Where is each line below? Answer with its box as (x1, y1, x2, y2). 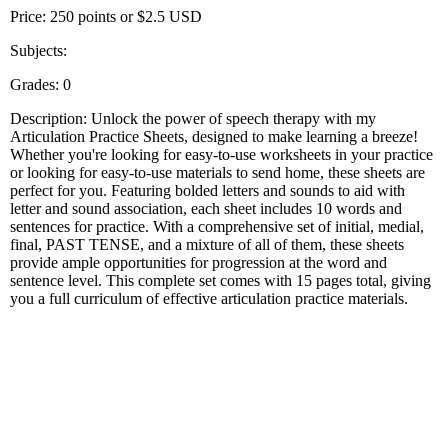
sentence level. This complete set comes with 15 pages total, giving (10, 271, 431, 289)
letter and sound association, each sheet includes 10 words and (10, 199, 402, 217)
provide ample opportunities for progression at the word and (10, 253, 387, 271)
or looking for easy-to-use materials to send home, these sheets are (10, 163, 425, 181)
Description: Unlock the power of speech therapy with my (10, 109, 376, 127)
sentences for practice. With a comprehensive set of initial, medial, (10, 217, 424, 235)
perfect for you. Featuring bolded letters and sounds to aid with (10, 181, 405, 199)
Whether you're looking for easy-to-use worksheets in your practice (10, 145, 433, 163)
